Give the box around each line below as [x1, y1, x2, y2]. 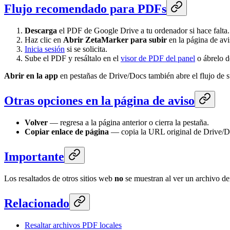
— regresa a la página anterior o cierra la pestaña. [48, 118, 209, 127]
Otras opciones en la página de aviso [4, 94, 195, 108]
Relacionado [4, 196, 69, 210]
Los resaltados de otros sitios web [4, 174, 114, 183]
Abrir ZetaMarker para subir [63, 35, 167, 45]
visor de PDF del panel [121, 54, 195, 63]
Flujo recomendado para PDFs [4, 2, 166, 16]
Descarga [25, 26, 57, 35]
